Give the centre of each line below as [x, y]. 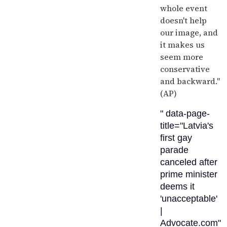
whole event [184, 8]
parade [174, 150]
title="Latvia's [187, 126]
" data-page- [185, 113]
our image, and [189, 32]
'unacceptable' [189, 199]
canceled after [189, 162]
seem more [182, 57]
